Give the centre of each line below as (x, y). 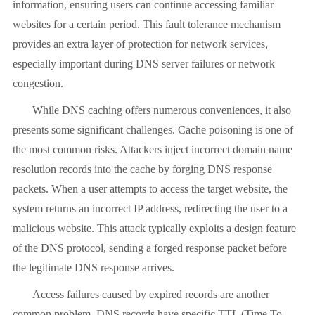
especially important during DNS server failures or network (144, 64)
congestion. (38, 84)
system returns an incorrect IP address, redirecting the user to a (150, 209)
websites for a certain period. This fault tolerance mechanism (147, 25)
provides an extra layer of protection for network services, (140, 44)
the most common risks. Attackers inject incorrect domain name (153, 150)
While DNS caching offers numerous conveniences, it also (162, 110)
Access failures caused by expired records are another (151, 295)
